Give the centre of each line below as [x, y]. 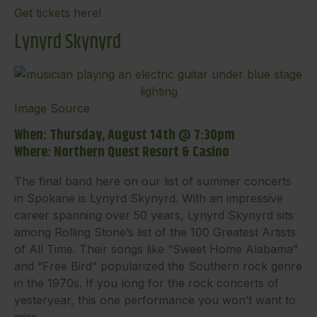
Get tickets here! [58, 13]
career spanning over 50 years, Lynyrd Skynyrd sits [154, 215]
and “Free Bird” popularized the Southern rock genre [158, 266]
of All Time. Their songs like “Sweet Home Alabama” [156, 249]
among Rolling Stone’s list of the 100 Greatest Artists [155, 232]
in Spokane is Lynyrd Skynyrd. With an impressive [149, 198]
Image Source [52, 109]
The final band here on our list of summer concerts [153, 181]
